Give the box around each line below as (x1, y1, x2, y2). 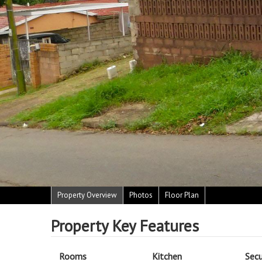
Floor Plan (165, 190, 199, 200)
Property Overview (57, 190, 117, 200)
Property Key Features (51, 216, 199, 236)
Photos (129, 190, 153, 200)
